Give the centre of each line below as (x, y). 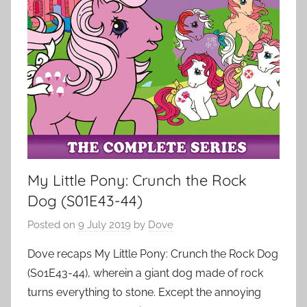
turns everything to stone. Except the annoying (144, 293)
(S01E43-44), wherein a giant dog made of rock (145, 273)
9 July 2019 (105, 225)
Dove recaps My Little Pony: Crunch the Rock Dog (153, 254)
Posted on (53, 225)
